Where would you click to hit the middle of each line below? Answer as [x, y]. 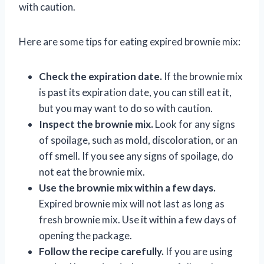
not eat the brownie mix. [92, 171]
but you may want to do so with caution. [126, 108]
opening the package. [85, 235]
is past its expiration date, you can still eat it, [135, 92]
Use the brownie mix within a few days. [127, 187]
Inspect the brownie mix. [96, 124]
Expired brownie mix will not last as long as [132, 203]
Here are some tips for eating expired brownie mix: [130, 41]
